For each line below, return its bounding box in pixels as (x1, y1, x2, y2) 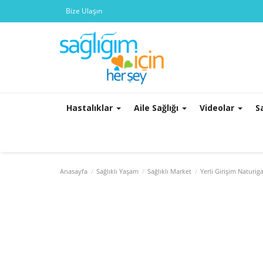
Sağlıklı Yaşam (96, 167, 139, 176)
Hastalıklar (66, 102, 115, 113)
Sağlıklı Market (147, 167, 191, 176)
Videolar (200, 102, 237, 113)
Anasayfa (60, 167, 87, 176)
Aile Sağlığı (134, 102, 181, 113)
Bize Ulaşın (66, 6, 102, 16)
